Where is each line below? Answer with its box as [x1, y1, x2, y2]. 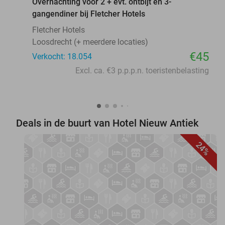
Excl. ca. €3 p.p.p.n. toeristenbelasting [75, 65, 209, 75]
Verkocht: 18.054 [32, 51, 92, 61]
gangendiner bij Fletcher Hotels [32, 9, 145, 19]
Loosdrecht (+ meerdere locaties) [32, 37, 148, 47]
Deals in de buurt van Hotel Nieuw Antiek [16, 117, 198, 130]
